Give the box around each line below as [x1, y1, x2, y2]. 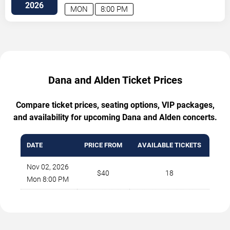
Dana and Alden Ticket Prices [48, 73, 182, 86]
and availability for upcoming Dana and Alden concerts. [13, 112, 217, 122]
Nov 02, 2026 [27, 162, 69, 171]
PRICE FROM [84, 141, 122, 149]
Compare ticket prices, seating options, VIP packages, [15, 100, 215, 110]
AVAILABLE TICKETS [138, 141, 201, 149]
